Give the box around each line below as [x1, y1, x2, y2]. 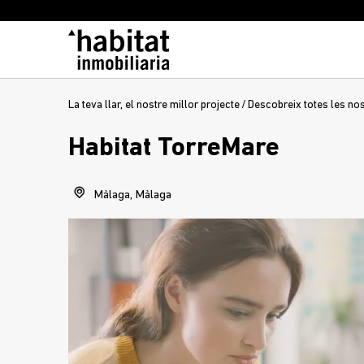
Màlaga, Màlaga [91, 189, 171, 201]
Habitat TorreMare [68, 136, 279, 162]
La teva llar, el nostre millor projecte [68, 99, 240, 111]
